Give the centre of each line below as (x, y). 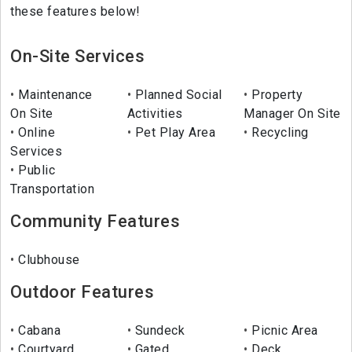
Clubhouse (47, 260)
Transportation (52, 189)
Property (275, 95)
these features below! (75, 12)
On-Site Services (77, 57)
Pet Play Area (174, 133)
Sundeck (158, 331)
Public (35, 170)
